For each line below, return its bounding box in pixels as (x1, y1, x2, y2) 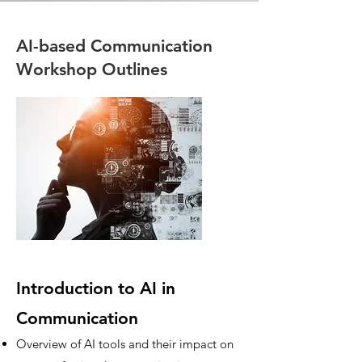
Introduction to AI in (16, 278, 175, 298)
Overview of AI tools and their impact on (16, 336, 234, 351)
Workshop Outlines (16, 59, 167, 79)
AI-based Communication (16, 36, 213, 56)
